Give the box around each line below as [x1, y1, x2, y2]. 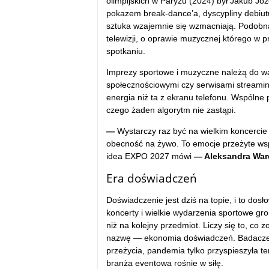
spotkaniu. [106, 46, 145, 56]
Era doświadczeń [106, 170, 197, 186]
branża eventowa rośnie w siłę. [106, 258, 223, 268]
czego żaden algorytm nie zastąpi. [106, 104, 236, 115]
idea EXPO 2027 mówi [106, 151, 194, 161]
